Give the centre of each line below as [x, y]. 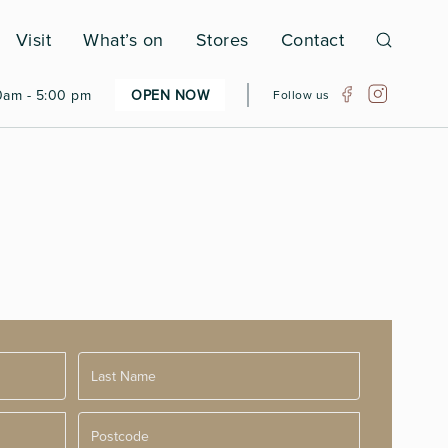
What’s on [123, 39]
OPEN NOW [170, 94]
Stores [222, 39]
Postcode [111, 424]
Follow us [301, 94]
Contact [312, 39]
